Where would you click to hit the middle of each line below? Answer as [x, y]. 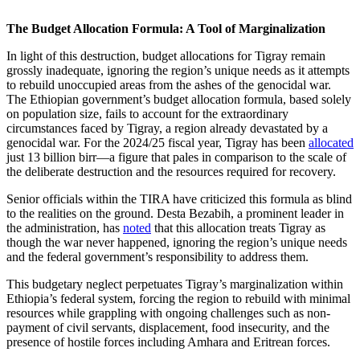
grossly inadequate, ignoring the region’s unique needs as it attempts [178, 70]
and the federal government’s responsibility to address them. [157, 256]
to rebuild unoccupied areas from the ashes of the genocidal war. [170, 84]
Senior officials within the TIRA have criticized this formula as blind [179, 198]
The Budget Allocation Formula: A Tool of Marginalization [166, 28]
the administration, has [65, 227]
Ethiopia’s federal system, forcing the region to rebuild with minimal [178, 298]
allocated [331, 142]
